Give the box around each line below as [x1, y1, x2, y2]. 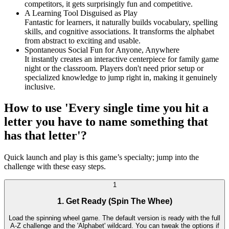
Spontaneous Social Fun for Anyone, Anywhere [25, 45, 179, 54]
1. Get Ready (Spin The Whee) [57, 196, 172, 205]
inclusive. [25, 82, 55, 91]
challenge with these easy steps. [4, 162, 106, 171]
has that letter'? [4, 129, 87, 143]
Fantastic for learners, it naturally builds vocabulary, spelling [25, 17, 218, 27]
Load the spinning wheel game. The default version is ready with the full [9, 214, 220, 222]
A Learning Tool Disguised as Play [25, 8, 138, 17]
